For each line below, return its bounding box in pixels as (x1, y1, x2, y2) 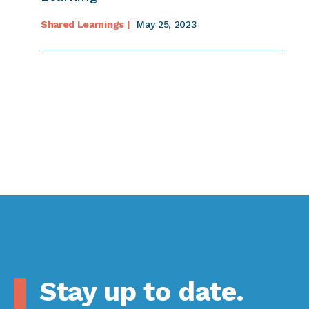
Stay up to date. (39, 275, 244, 307)
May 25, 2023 (137, 18, 197, 30)
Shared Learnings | (41, 18, 130, 30)
